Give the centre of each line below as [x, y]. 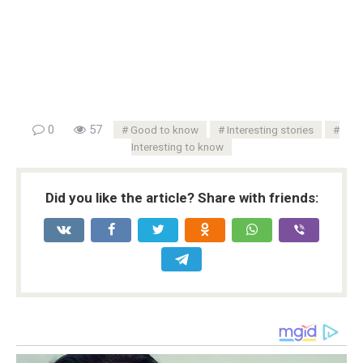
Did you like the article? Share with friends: [181, 197]
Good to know [164, 129]
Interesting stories [270, 129]
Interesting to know [177, 146]
